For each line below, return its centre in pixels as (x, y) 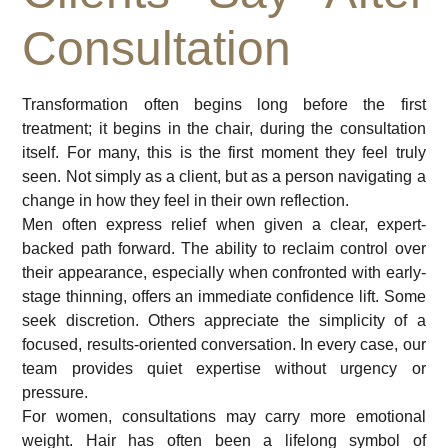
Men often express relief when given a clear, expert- (224, 225)
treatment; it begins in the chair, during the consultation (224, 129)
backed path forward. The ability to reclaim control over (224, 249)
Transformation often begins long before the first (224, 105)
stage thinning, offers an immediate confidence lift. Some (224, 297)
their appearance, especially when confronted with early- (224, 273)
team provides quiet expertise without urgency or (224, 369)
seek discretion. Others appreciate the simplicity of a (224, 321)
